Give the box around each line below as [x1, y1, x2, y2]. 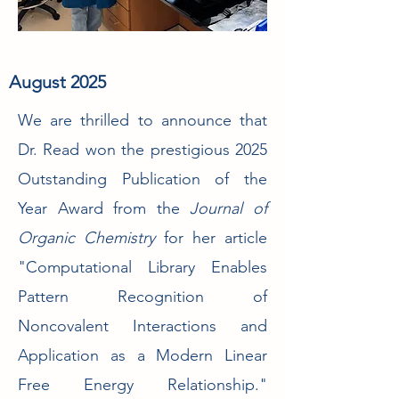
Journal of [190, 199, 268, 218]
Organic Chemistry [18, 228, 155, 248]
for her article [155, 228, 267, 248]
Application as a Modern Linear [18, 346, 267, 365]
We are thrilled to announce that [18, 110, 267, 130]
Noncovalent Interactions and [18, 316, 267, 336]
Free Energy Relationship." [18, 375, 267, 395]
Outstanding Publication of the [18, 169, 267, 189]
